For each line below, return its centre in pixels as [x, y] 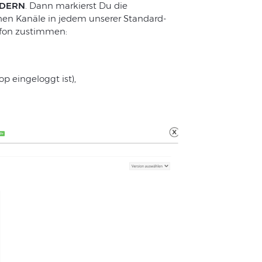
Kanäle [30, 19]
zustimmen [40, 32]
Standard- [144, 19]
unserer [105, 19]
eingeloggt [36, 79]
